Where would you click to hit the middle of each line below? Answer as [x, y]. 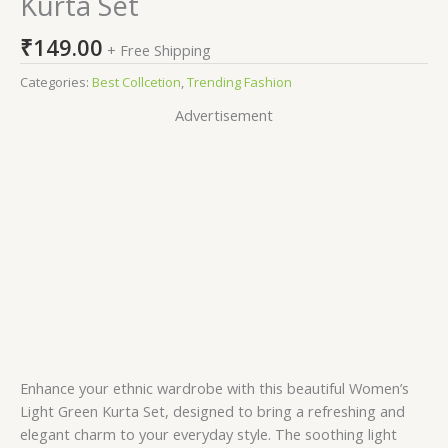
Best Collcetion [136, 81]
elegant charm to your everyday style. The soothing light [208, 434]
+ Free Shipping [159, 49]
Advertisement [224, 115]
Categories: [56, 81]
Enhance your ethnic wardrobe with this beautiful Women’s [214, 388]
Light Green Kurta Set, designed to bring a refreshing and [212, 411]
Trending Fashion [239, 81]
